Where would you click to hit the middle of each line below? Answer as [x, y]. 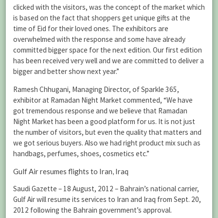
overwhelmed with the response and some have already [99, 39]
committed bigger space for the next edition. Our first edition [108, 50]
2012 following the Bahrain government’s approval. [92, 210]
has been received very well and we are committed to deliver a [109, 61]
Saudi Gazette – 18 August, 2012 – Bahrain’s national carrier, [106, 188]
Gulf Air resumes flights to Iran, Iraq [71, 171]
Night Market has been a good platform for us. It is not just [104, 122]
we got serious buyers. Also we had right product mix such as [107, 143]
